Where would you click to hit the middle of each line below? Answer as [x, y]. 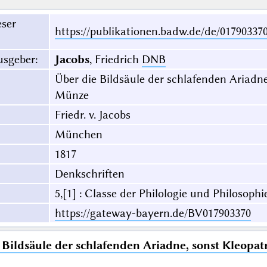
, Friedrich [115, 60]
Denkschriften [89, 174]
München [78, 135]
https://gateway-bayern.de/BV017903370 [153, 213]
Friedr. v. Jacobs [92, 115]
